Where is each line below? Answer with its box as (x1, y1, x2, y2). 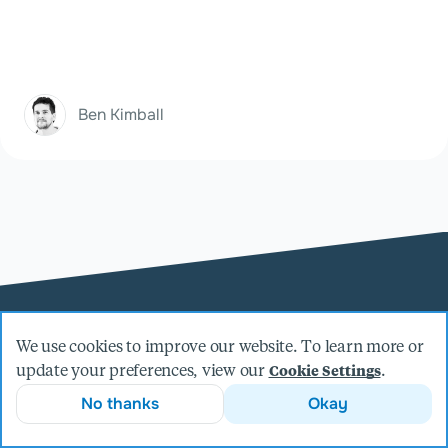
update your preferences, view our (16, 364, 269, 380)
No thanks (81, 393, 159, 414)
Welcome (108, 414, 194, 440)
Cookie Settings (268, 365, 381, 379)
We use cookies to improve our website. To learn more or (16, 340, 424, 356)
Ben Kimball (78, 104, 164, 125)
